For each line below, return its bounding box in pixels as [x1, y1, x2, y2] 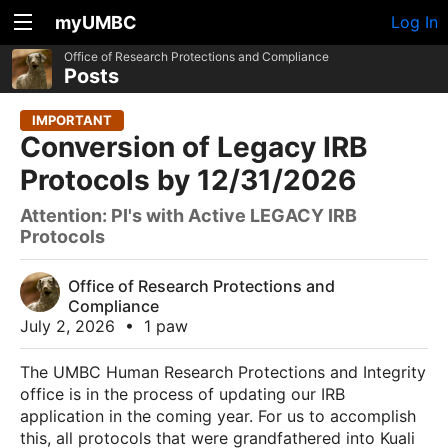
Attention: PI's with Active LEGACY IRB [20, 205, 357, 226]
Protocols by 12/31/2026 [20, 163, 356, 197]
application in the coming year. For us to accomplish [20, 406, 416, 426]
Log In [391, 12, 438, 32]
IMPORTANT [32, 112, 112, 128]
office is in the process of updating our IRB [20, 384, 345, 404]
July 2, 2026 [20, 316, 120, 336]
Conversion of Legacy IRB [20, 130, 368, 164]
